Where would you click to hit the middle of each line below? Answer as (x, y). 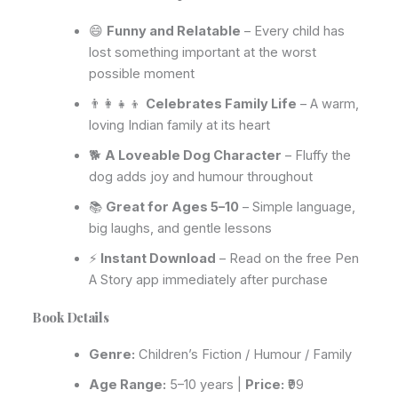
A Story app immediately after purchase (208, 279)
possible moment (141, 73)
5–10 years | (205, 385)
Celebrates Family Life (221, 103)
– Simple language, (297, 207)
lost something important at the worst (202, 52)
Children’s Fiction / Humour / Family (243, 355)
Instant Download (158, 258)
